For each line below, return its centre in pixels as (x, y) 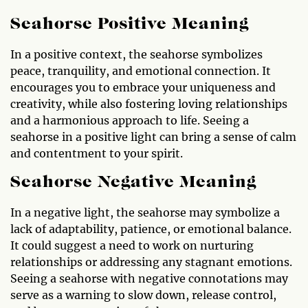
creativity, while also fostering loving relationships (149, 104)
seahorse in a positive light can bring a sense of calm (153, 137)
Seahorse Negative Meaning (133, 183)
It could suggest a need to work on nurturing (132, 246)
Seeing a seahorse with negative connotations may (149, 279)
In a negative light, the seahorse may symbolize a (145, 213)
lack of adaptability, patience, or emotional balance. (151, 229)
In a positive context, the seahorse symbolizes (136, 55)
